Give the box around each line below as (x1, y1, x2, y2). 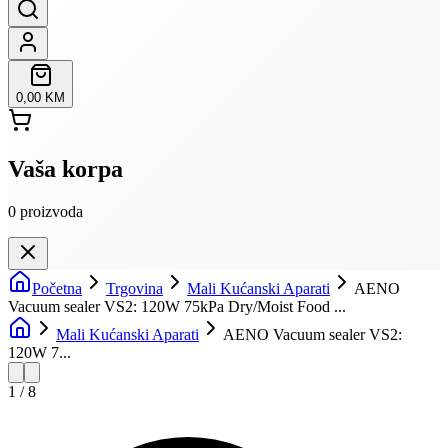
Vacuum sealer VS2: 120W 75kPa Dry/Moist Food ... (8, 297, 346, 315)
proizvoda (20, 202, 83, 220)
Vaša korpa (8, 155, 123, 182)
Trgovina (106, 279, 163, 297)
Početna (32, 279, 82, 297)
